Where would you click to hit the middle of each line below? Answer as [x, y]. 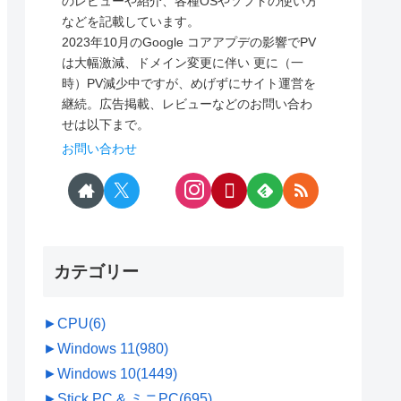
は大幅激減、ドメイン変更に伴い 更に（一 [183, 62]
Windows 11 [96, 349]
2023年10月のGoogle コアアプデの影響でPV [189, 42]
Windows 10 [97, 374]
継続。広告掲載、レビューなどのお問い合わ [188, 103]
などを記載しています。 [131, 21]
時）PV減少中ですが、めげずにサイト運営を [189, 83]
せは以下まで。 [106, 124]
